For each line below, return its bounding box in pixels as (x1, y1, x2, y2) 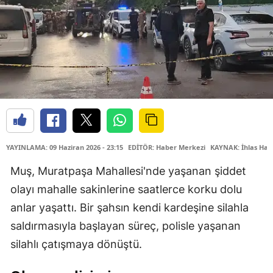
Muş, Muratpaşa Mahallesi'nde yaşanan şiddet (10, 164, 246, 177)
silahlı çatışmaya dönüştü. (10, 237, 142, 250)
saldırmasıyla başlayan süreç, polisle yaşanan (10, 219, 241, 232)
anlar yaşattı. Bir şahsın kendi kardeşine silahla (10, 200, 249, 214)
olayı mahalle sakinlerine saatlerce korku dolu (10, 182, 242, 196)
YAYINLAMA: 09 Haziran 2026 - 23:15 (6, 142, 123, 152)
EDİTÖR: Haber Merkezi (128, 142, 205, 152)
